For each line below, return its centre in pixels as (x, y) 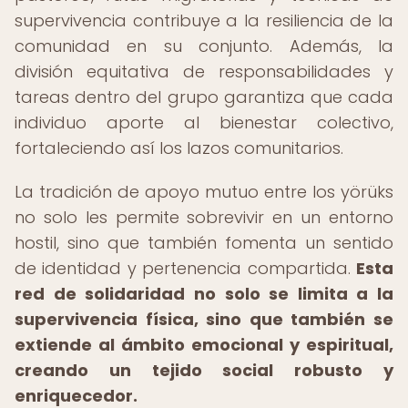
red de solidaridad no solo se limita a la (204, 294)
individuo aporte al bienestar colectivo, (204, 122)
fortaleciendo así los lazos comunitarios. (179, 148)
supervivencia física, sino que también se (204, 319)
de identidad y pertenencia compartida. (185, 268)
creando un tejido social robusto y (204, 370)
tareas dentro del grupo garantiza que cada (204, 97)
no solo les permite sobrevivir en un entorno (204, 217)
